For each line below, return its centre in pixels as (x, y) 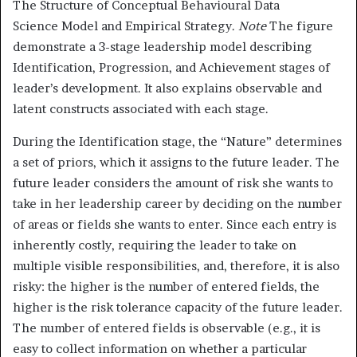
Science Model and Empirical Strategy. (126, 25)
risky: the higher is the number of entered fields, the (166, 286)
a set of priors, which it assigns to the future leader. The (176, 162)
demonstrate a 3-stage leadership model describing (162, 46)
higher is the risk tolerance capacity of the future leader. (178, 307)
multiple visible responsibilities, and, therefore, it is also (176, 265)
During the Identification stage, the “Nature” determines (177, 141)
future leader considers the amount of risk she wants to (173, 182)
